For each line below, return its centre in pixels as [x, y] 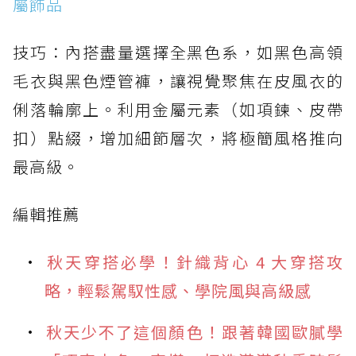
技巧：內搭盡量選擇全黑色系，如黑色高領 [178, 52]
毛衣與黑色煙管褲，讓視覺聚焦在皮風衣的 [178, 80]
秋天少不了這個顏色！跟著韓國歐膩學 [194, 331]
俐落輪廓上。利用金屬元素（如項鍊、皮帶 [178, 109]
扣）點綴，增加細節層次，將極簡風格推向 [178, 137]
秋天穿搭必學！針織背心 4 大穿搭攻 [194, 261]
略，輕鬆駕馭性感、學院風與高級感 [178, 290]
